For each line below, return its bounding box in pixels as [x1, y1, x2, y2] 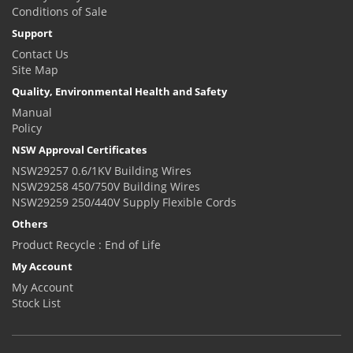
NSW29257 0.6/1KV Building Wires [12, 162, 191, 178]
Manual [12, 104, 52, 120]
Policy [12, 120, 42, 136]
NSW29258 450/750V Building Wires [12, 178, 200, 194]
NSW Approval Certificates [12, 142, 147, 157]
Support [12, 25, 53, 40]
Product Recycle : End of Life [12, 236, 161, 252]
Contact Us [12, 46, 69, 61]
